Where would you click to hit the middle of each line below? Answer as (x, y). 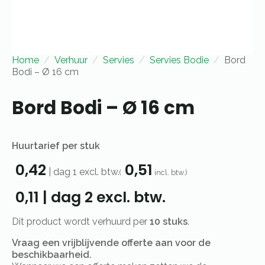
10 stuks (169, 222)
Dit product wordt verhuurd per (81, 222)
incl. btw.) (170, 173)
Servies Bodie (179, 60)
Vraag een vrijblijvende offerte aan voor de (111, 243)
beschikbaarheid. (52, 255)
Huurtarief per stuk (56, 146)
